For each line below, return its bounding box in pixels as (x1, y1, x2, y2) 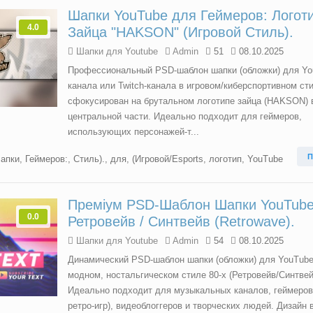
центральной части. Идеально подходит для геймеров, (68, 111, 302, 122)
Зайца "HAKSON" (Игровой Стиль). (68, 24, 293, 40)
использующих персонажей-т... (68, 126, 199, 137)
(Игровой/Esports (132, 154, 203, 164)
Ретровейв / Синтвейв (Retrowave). (68, 214, 295, 229)
